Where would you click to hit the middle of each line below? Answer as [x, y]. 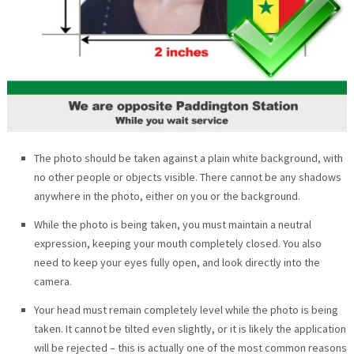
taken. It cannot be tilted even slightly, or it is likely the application [190, 329]
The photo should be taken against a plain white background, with [188, 158]
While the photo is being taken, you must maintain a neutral [172, 225]
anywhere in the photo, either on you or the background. [167, 196]
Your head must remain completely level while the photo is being [186, 310]
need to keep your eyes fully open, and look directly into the [177, 263]
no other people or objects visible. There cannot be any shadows [187, 177]
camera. [53, 282]
